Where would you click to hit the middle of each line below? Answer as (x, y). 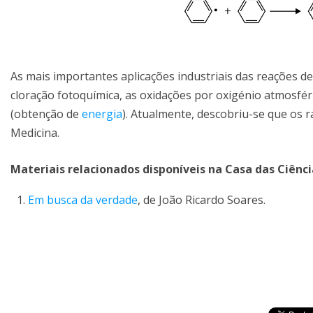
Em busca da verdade (83, 200)
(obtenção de (46, 114)
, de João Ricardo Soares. (202, 200)
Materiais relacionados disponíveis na (118, 169)
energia (102, 114)
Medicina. (35, 133)
